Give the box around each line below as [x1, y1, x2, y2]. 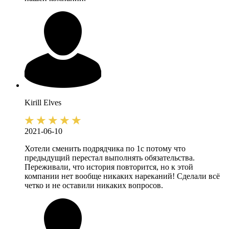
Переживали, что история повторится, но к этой [25, 163, 193, 172]
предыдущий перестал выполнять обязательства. [25, 153, 195, 163]
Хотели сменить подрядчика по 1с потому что [25, 144, 186, 153]
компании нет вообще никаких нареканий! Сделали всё [25, 172, 220, 181]
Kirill [25, 98, 41, 107]
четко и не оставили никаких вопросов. [25, 181, 163, 190]
